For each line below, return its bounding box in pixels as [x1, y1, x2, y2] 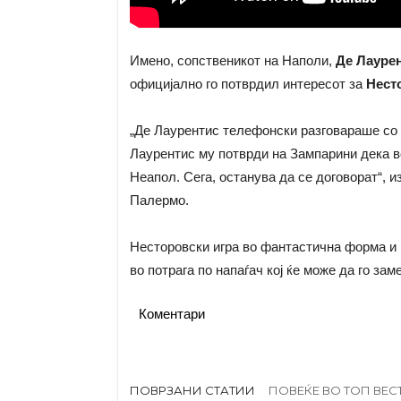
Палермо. [129, 192, 189, 208]
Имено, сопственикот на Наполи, [129, 52, 336, 68]
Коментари [138, 305, 205, 321]
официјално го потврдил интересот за [129, 75, 366, 91]
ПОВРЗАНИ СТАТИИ [129, 382, 255, 397]
